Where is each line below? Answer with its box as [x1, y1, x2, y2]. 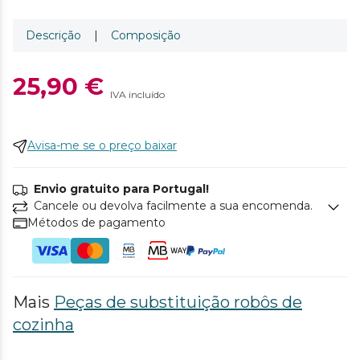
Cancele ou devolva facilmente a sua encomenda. [34, 198, 313, 213]
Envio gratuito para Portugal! [34, 182, 209, 196]
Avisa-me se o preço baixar [27, 138, 177, 153]
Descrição [26, 28, 81, 43]
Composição [111, 28, 181, 43]
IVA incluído [110, 88, 165, 100]
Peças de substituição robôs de [54, 292, 302, 312]
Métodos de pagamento [27, 215, 166, 230]
